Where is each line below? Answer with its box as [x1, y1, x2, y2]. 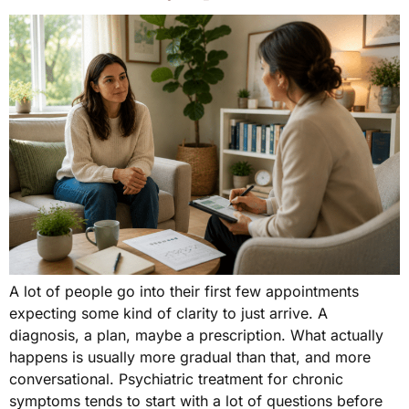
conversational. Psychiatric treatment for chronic [9, 370, 343, 389]
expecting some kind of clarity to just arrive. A [9, 304, 328, 323]
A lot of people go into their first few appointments [9, 282, 359, 301]
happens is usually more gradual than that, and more [9, 348, 371, 367]
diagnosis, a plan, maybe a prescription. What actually [9, 326, 383, 345]
